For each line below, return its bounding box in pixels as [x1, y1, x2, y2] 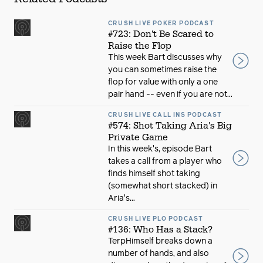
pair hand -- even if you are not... [108, 90, 232, 99]
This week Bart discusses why [108, 53, 222, 62]
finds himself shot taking [108, 170, 200, 178]
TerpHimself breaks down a [108, 237, 213, 245]
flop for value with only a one [108, 78, 218, 86]
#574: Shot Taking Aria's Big [108, 120, 232, 131]
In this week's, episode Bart [108, 145, 212, 153]
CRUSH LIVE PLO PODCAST [108, 216, 204, 222]
